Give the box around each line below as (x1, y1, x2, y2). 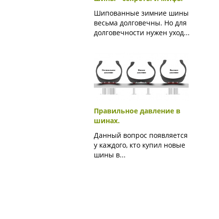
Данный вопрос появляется (94, 131, 188, 140)
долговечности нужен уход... (94, 28, 190, 37)
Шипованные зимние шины (94, 8, 189, 18)
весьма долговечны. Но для (94, 18, 187, 27)
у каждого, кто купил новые (94, 140, 185, 150)
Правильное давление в (94, 106, 180, 115)
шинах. (94, 116, 120, 125)
